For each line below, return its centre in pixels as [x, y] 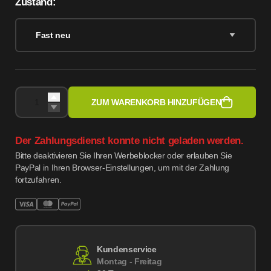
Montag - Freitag [129, 261]
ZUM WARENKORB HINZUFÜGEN [156, 102]
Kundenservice [127, 249]
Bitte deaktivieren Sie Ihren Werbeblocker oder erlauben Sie [124, 155]
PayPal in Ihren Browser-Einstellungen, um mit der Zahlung [122, 168]
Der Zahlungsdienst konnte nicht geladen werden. [129, 141]
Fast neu [53, 35]
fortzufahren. [38, 180]
